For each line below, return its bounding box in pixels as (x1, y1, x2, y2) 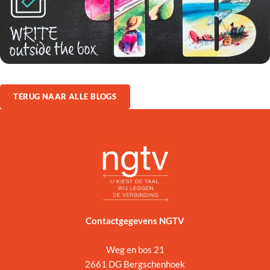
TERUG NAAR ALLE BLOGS (13, 92, 117, 102)
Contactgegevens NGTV (86, 215, 184, 227)
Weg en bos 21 (105, 244, 165, 256)
